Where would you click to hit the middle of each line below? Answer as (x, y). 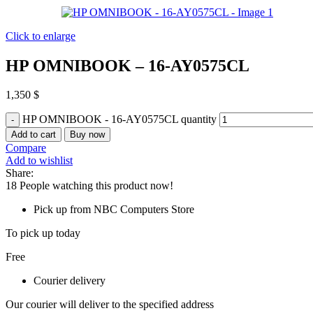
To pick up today (43, 233)
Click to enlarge (41, 36)
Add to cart (34, 135)
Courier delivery (70, 281)
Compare (26, 148)
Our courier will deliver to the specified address (110, 305)
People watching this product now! (96, 186)
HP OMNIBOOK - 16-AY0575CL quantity (119, 119)
